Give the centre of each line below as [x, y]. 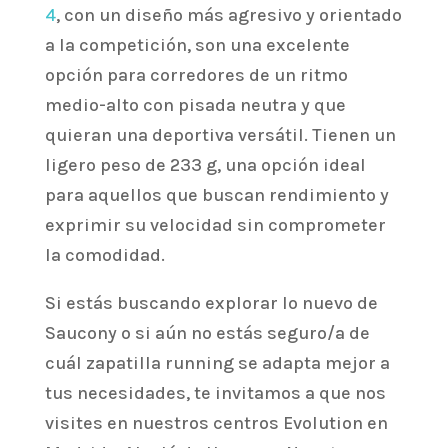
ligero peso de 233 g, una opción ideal [205, 165]
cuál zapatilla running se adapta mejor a [217, 363]
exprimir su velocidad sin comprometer [215, 225]
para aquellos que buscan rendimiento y [216, 195]
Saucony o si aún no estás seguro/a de [207, 333]
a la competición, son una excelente [197, 45]
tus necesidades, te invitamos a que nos [215, 393]
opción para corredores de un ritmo [196, 75]
